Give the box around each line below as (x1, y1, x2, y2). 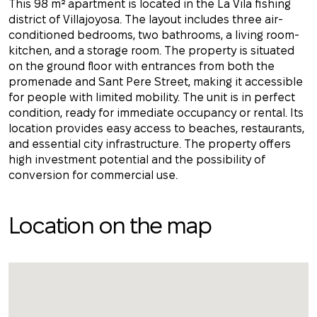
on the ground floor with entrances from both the (8, 60, 275, 72)
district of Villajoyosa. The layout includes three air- (8, 13, 283, 25)
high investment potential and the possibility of (8, 154, 265, 166)
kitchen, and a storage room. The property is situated (8, 45, 294, 57)
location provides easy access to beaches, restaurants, (8, 122, 304, 134)
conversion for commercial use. (8, 169, 178, 181)
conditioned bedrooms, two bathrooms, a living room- (8, 29, 299, 41)
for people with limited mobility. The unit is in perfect (8, 91, 295, 103)
